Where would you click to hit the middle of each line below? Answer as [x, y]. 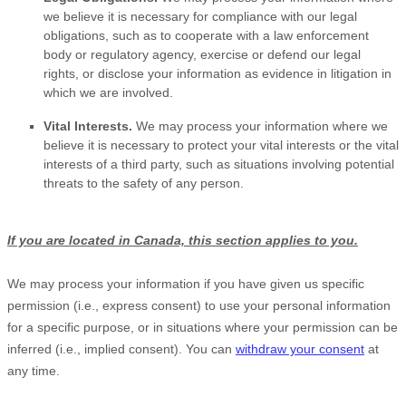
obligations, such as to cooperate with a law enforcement [206, 36]
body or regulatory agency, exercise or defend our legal [202, 55]
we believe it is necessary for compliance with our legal [200, 17]
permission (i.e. [51, 306]
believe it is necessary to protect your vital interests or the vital [221, 145]
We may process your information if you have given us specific [186, 284]
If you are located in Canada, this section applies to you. [183, 241]
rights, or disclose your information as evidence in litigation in [217, 74]
